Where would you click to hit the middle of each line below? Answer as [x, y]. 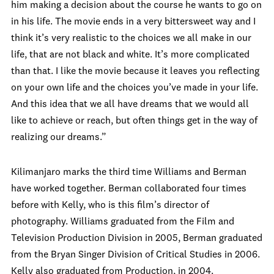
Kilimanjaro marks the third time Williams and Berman [129, 172]
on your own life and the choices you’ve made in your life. [135, 88]
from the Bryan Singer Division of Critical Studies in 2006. [135, 255]
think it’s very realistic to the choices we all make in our [131, 39]
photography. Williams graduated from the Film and [123, 222]
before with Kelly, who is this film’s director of [110, 206]
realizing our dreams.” [59, 138]
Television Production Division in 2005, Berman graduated [137, 239]
